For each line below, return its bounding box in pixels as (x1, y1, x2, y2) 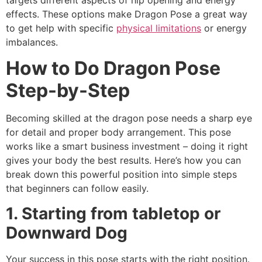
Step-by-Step (6, 79, 130, 102)
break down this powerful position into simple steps (6, 168, 237, 181)
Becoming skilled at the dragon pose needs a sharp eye (6, 112, 252, 125)
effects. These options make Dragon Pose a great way (6, 8, 247, 20)
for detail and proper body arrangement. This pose (6, 126, 231, 139)
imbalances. (6, 36, 58, 48)
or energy (201, 22, 247, 34)
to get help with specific (6, 22, 116, 34)
